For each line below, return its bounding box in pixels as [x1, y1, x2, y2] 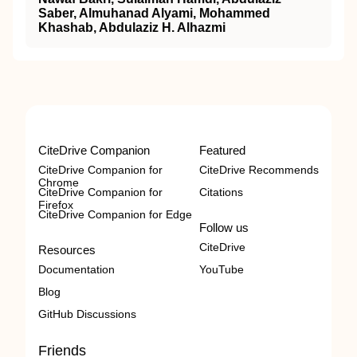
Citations [199, 186, 243, 198]
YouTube [199, 263, 244, 276]
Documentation [38, 263, 115, 276]
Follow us [199, 221, 249, 234]
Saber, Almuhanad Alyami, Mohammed [38, 6, 270, 20]
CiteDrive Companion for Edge [38, 208, 192, 221]
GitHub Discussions [38, 308, 136, 320]
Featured [199, 143, 245, 157]
